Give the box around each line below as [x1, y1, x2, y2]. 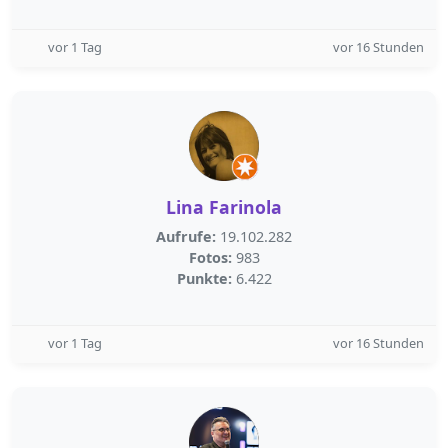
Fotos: [188, 248, 232, 267]
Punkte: [176, 269, 232, 288]
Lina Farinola [166, 195, 282, 219]
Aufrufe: [156, 227, 216, 246]
